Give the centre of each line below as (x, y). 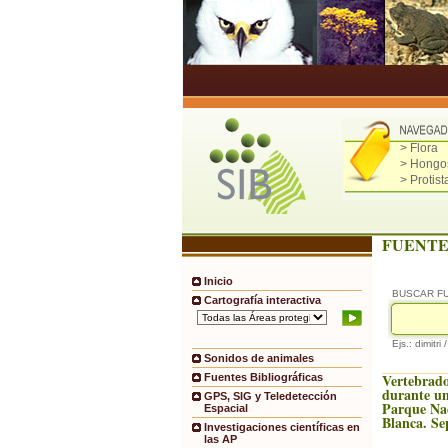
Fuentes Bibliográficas (263, 377)
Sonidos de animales (259, 358)
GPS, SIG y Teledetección (270, 396)
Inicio (218, 281)
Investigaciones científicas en (282, 427)
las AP (220, 439)
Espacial (226, 408)
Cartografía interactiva (262, 300)
